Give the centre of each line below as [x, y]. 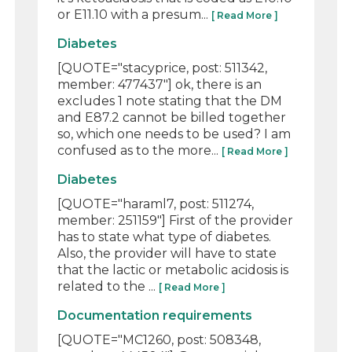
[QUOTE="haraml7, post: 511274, [156, 203]
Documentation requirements [155, 315]
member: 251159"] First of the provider [176, 220]
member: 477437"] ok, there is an [160, 84]
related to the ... [108, 286]
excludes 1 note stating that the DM [170, 101]
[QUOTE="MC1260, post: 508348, [159, 339]
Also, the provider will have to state [167, 253]
